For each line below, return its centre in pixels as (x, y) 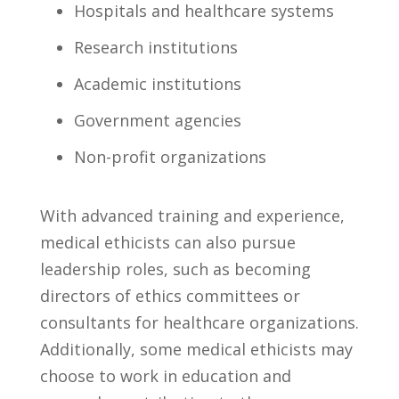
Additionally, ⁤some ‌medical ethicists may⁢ (196, 349)
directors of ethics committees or (170, 295)
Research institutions (155, 47)
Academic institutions (157, 83)
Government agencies (157, 120)
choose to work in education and (165, 375)
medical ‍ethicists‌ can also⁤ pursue (167, 242)
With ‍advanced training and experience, (192, 215)
